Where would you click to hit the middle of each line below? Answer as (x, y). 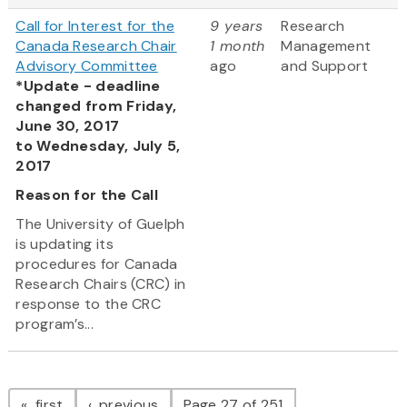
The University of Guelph (100, 224)
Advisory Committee (87, 66)
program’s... (55, 324)
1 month (238, 46)
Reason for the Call (87, 195)
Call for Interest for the (95, 26)
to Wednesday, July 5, (98, 146)
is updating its (65, 244)
